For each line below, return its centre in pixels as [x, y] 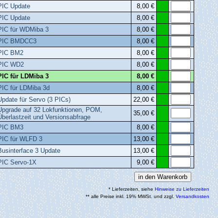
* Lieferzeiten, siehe [132, 189]
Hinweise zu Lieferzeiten [182, 189]
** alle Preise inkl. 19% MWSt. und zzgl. [131, 197]
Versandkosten [192, 197]
